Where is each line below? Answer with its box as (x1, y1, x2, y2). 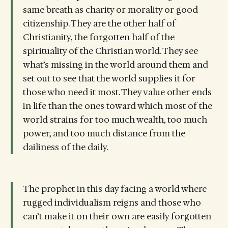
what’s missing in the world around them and (22, 59, 208, 71)
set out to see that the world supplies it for (22, 73, 195, 84)
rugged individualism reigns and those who (22, 196, 201, 208)
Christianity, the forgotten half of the (22, 32, 175, 43)
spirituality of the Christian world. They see (22, 45, 198, 57)
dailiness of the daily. (22, 141, 108, 153)
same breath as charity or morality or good (22, 4, 198, 16)
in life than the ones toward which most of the (22, 100, 212, 112)
